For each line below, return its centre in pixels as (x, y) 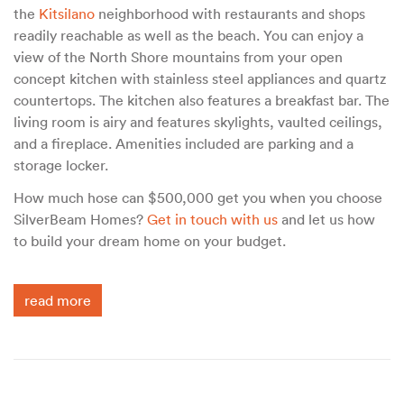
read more (58, 301)
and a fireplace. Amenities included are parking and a (184, 144)
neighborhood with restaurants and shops (230, 14)
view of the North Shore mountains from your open (178, 57)
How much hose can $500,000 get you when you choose (198, 198)
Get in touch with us (212, 220)
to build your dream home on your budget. (151, 241)
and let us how (326, 220)
